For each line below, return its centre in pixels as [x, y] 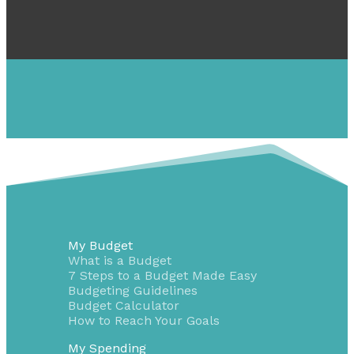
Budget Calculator [123, 305]
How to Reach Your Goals [143, 320]
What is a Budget [119, 260]
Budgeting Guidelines [132, 290]
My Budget [100, 245]
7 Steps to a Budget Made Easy [162, 275]
